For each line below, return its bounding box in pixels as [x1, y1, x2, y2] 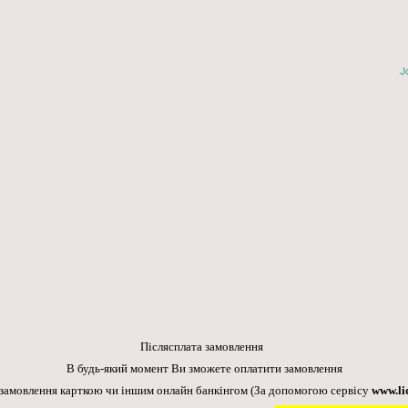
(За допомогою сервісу [250, 383, 372, 398]
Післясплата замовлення [139, 340, 269, 354]
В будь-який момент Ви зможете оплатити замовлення [66, 362, 342, 376]
